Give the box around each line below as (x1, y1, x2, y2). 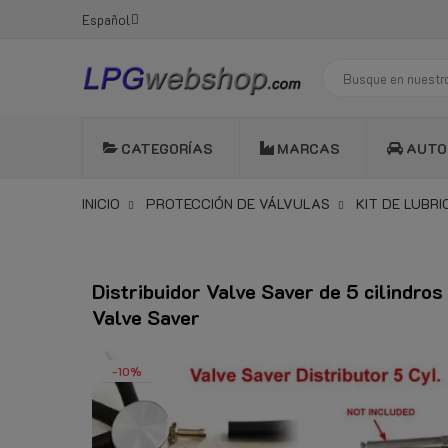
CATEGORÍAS (121, 138, 213, 158)
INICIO (82, 194, 120, 214)
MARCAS (277, 138, 340, 158)
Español (82, 10, 130, 28)
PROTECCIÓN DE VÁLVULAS (146, 194, 330, 214)
